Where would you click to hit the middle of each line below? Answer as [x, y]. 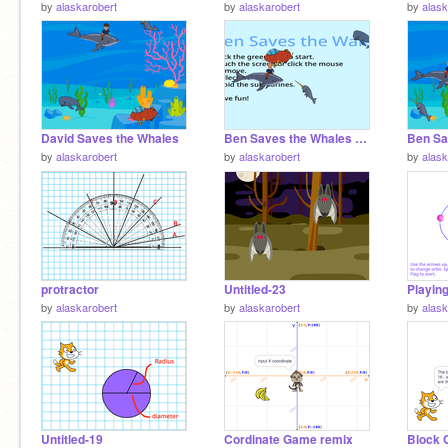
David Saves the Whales [110, 138]
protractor [70, 289]
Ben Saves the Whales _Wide [361, 138]
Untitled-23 [255, 289]
